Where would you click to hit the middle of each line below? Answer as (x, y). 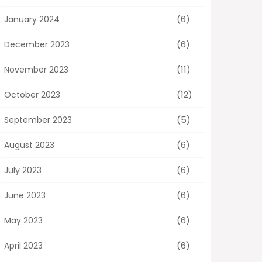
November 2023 (36, 70)
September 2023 (38, 120)
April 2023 (23, 246)
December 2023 (37, 45)
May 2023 (23, 221)
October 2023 (32, 95)
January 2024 (32, 20)
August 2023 (29, 145)
